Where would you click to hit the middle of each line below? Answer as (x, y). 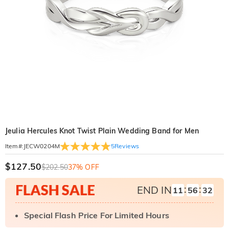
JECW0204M (41, 146)
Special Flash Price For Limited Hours (97, 215)
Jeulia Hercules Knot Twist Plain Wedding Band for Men (102, 131)
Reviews (127, 146)
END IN (154, 190)
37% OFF (83, 167)
